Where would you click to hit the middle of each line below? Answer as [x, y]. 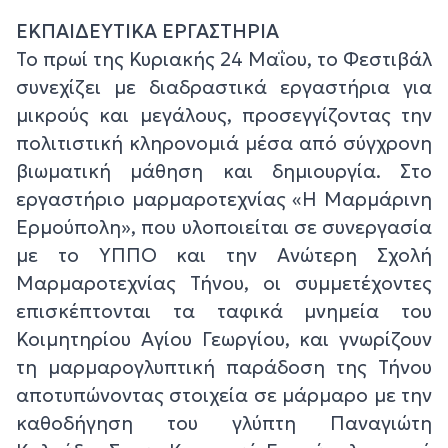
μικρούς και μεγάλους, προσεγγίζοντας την [224, 115]
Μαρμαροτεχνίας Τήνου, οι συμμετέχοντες [224, 283]
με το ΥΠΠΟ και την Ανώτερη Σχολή [224, 255]
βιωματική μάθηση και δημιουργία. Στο [224, 171]
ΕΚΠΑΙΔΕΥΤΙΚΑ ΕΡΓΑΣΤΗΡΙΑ [147, 31]
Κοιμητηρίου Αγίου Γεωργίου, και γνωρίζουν [224, 339]
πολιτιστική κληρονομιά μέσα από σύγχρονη [224, 143]
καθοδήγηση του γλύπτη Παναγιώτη [224, 423]
